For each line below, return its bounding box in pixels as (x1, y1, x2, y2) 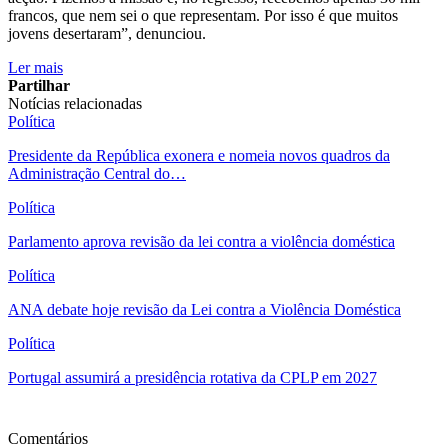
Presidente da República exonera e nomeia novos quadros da (8, 146, 390, 164)
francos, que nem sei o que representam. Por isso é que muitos (8, 6, 398, 24)
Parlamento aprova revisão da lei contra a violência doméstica (8, 232, 395, 250)
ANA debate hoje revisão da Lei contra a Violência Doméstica (8, 300, 401, 318)
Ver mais (15, 408, 64, 424)
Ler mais (8, 58, 63, 76)
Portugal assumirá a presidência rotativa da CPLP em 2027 (8, 368, 377, 386)
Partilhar (8, 76, 70, 94)
